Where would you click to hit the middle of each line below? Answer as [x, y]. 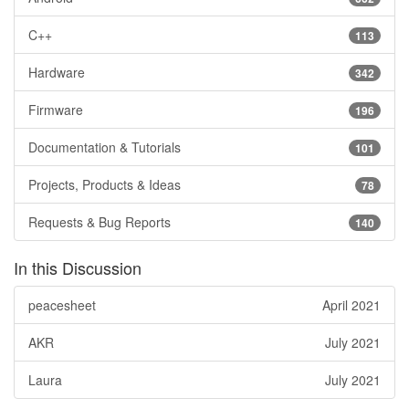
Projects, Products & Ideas [105, 184]
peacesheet [62, 304]
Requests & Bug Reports [100, 221]
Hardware [57, 72]
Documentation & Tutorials [105, 147]
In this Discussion [78, 267]
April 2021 [351, 304]
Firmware [56, 109]
